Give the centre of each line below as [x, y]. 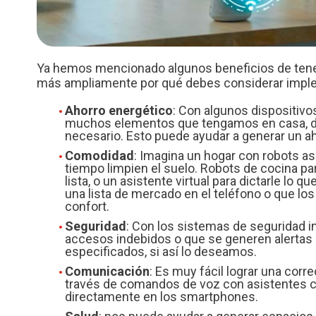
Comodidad [99, 156]
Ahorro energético [119, 111]
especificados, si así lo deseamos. [161, 252]
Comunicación [107, 272]
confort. [87, 207]
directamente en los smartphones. [162, 297]
